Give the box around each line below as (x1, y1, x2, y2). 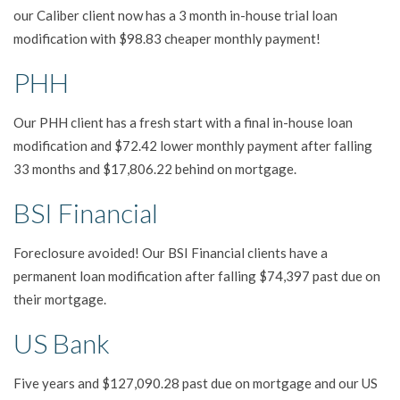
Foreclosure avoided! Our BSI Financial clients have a (13, 244, 328, 261)
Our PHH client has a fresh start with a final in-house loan (13, 113, 353, 130)
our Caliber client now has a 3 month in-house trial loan (13, 6, 337, 23)
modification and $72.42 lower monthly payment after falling (13, 137, 372, 154)
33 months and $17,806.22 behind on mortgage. (13, 160, 296, 177)
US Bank (13, 326, 110, 359)
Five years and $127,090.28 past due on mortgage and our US (13, 374, 378, 391)
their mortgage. (13, 290, 106, 307)
